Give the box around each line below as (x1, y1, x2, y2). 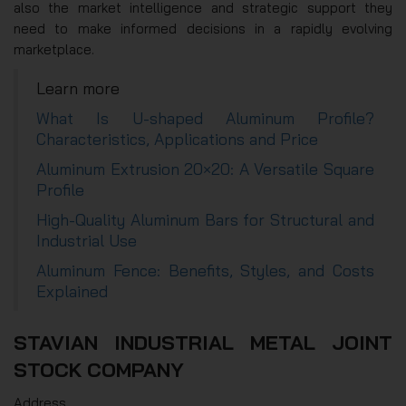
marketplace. (14, 40, 94, 58)
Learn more (36, 77, 120, 98)
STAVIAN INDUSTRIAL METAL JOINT (14, 329, 392, 355)
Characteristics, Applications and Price (36, 128, 318, 149)
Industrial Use (36, 229, 137, 250)
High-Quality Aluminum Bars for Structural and (36, 208, 374, 229)
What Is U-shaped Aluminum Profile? (36, 107, 374, 128)
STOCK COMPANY (14, 356, 184, 382)
